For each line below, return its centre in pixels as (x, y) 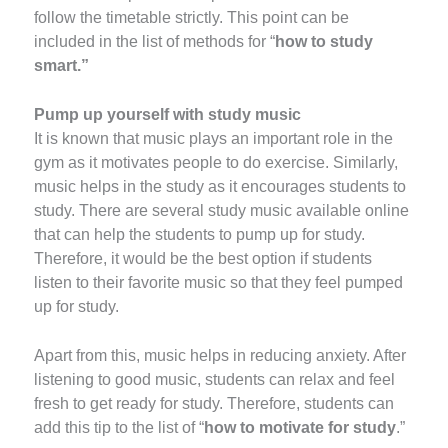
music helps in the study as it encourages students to (220, 187)
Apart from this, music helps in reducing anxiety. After (220, 356)
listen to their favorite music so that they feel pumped (219, 283)
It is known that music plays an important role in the (214, 139)
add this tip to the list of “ (119, 428)
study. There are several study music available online (222, 211)
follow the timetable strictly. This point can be (192, 18)
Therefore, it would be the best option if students (203, 259)
